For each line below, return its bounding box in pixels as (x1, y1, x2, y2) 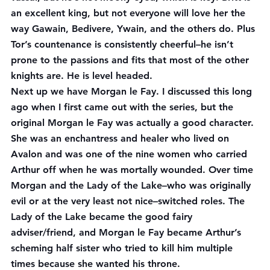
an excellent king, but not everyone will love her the (11, 7, 248, 19)
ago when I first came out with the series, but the (11, 101, 236, 113)
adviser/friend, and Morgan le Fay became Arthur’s (11, 226, 244, 238)
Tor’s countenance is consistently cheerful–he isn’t (11, 38, 236, 50)
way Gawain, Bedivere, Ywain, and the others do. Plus (11, 22, 258, 34)
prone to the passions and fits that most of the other (11, 54, 252, 66)
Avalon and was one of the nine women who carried (11, 148, 250, 160)
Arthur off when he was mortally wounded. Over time (11, 163, 256, 175)
